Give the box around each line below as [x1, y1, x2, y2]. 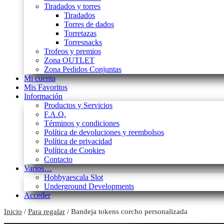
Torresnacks [64, 38, 102, 47]
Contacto [44, 155, 72, 164]
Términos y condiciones [44, 119, 119, 128]
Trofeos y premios [44, 47, 101, 56]
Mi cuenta [24, 74, 55, 83]
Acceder [24, 191, 50, 200]
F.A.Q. [44, 110, 66, 119]
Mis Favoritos [24, 83, 67, 92]
